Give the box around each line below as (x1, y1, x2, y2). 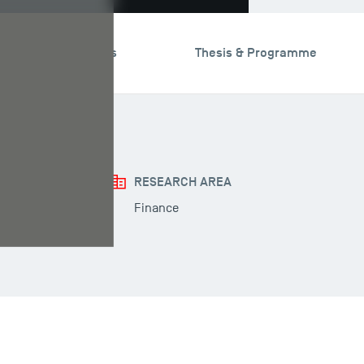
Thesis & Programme (195, 45, 318, 62)
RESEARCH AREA (134, 174, 232, 191)
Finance (134, 201, 180, 216)
